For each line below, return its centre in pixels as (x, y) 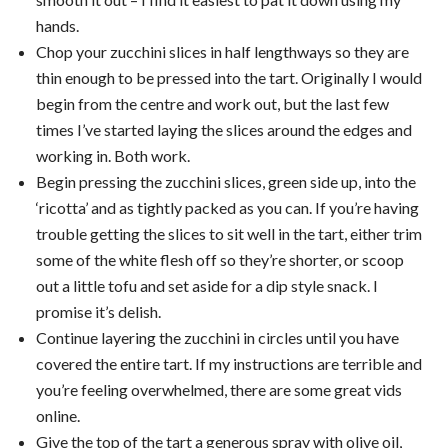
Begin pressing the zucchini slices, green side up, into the (226, 181)
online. (58, 415)
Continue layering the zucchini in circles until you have (217, 337)
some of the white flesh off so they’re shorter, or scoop (220, 259)
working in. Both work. (113, 155)
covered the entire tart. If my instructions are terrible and (229, 363)
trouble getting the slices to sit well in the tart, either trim (229, 233)
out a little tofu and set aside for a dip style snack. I (207, 285)
